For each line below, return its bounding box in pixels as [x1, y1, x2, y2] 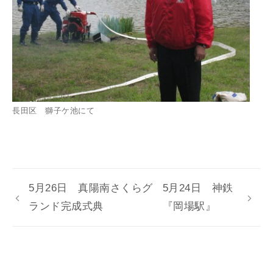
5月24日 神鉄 [162, 182, 233, 194]
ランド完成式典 [29, 200, 104, 212]
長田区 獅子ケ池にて [12, 106, 95, 115]
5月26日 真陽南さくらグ [29, 182, 153, 194]
